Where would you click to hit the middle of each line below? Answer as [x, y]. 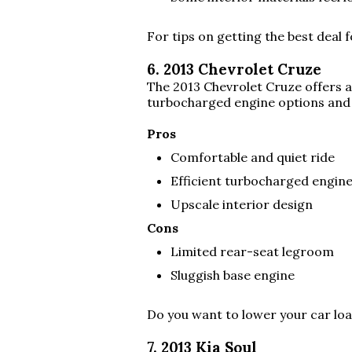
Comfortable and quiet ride [253, 157]
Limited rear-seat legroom [252, 251]
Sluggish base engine [233, 275]
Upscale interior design [242, 204]
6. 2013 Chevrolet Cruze [234, 69]
